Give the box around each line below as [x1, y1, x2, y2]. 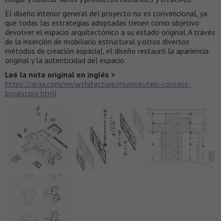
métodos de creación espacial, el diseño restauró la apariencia [5, 46, 209, 56]
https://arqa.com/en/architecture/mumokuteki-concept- [5, 79, 191, 89]
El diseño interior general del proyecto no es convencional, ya [5, 8, 207, 19]
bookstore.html [5, 88, 57, 99]
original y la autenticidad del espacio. [5, 55, 126, 66]
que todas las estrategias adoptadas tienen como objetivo [5, 18, 199, 28]
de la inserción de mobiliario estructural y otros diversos [5, 37, 189, 47]
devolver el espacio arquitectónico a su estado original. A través [5, 27, 215, 37]
